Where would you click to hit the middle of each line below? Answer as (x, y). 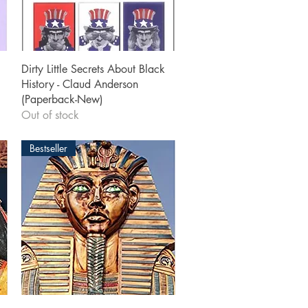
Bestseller (48, 148)
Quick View (98, 68)
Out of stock (50, 115)
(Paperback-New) (62, 100)
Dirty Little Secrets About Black (93, 69)
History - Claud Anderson (79, 85)
